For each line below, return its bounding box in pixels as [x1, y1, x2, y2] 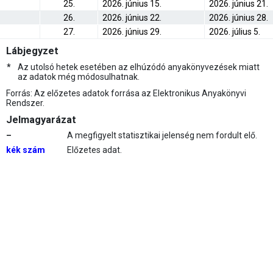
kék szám [6, 145, 45, 155]
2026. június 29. [102, 27, 161, 37]
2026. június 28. [209, 13, 268, 23]
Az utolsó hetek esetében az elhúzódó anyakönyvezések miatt [18, 62, 260, 72]
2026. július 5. [209, 27, 260, 37]
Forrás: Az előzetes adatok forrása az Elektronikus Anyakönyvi [6, 88, 246, 98]
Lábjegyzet [6, 45, 58, 57]
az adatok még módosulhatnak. [18, 72, 140, 82]
